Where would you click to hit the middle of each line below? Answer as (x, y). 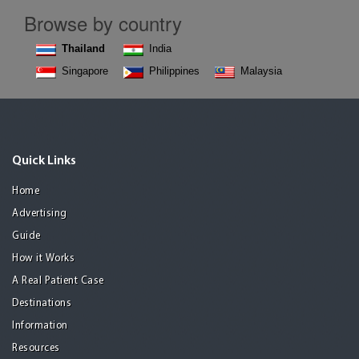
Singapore (85, 71)
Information (40, 326)
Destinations (42, 303)
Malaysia (261, 71)
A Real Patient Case (58, 281)
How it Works (43, 258)
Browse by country (103, 23)
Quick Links (44, 161)
